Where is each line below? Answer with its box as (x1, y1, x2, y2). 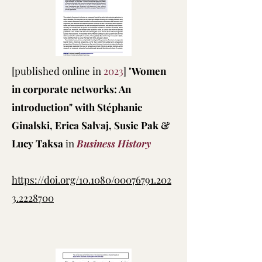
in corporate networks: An (12, 82, 131, 95)
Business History (77, 137, 151, 150)
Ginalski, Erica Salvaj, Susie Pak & (12, 119, 170, 132)
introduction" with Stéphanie (12, 101, 143, 113)
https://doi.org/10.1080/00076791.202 (12, 173, 171, 186)
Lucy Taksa (12, 137, 65, 150)
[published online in (12, 64, 104, 77)
